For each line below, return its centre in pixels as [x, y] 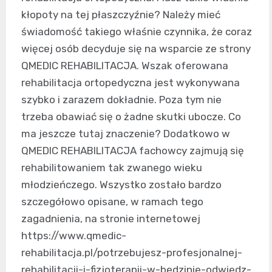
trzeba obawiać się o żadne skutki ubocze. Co [131, 117]
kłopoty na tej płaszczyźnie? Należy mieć [121, 15]
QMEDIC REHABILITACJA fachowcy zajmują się [133, 151]
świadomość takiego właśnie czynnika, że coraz [137, 32]
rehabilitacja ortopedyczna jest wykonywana [131, 83]
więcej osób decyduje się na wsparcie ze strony [136, 49]
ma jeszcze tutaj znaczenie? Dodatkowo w [126, 134]
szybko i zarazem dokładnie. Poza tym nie [121, 100]
